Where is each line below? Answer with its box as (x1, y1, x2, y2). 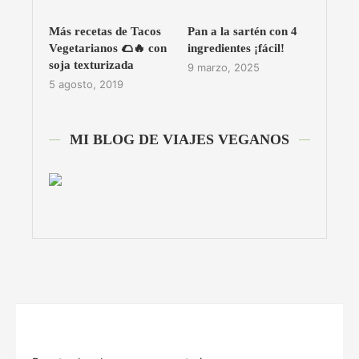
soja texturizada (49, 58, 134, 71)
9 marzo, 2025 (187, 60, 260, 74)
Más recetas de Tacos (49, 24, 161, 38)
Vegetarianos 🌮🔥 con (49, 41, 167, 54)
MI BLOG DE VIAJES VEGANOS (70, 131, 289, 147)
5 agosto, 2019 (49, 77, 123, 91)
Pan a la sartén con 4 (187, 24, 297, 38)
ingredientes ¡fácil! (187, 41, 284, 54)
